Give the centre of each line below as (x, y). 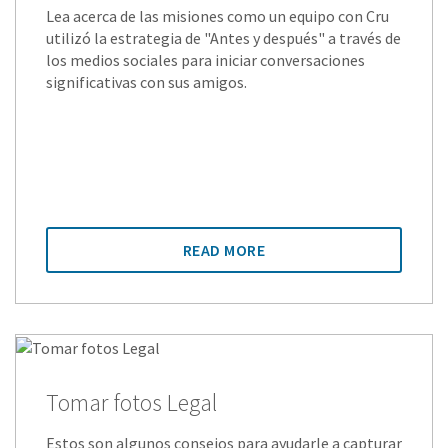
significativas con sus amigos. (146, 82)
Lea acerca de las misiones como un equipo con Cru (217, 16)
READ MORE (224, 250)
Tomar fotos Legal (131, 403)
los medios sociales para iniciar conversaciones (205, 60)
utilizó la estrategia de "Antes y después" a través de (223, 38)
